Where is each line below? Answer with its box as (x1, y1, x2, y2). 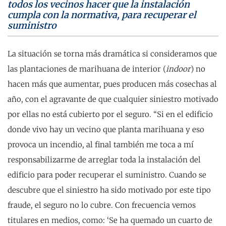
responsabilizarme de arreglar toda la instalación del (8, 154, 201, 164)
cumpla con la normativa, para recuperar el (8, 9, 196, 21)
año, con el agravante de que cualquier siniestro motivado (8, 94, 218, 104)
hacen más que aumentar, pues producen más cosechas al (8, 79, 217, 89)
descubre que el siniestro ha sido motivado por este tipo (8, 185, 211, 195)
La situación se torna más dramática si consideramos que (8, 48, 217, 59)
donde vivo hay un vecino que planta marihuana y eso (8, 124, 204, 134)
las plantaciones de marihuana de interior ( (8, 64, 166, 74)
